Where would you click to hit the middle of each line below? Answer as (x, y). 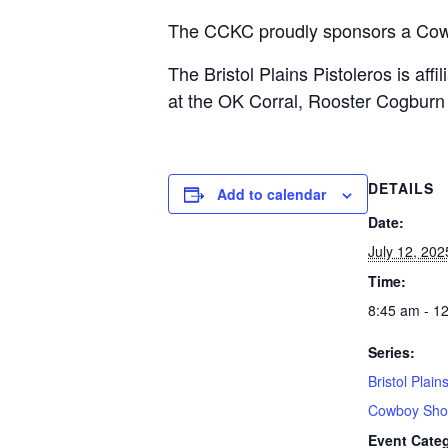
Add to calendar (271, 194)
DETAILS (401, 188)
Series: (391, 352)
